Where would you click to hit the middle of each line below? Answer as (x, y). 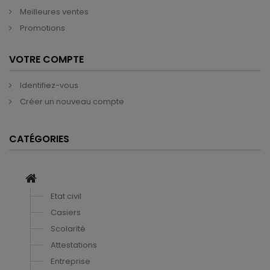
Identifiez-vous (48, 85)
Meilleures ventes (53, 12)
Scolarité (68, 229)
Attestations (74, 245)
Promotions (42, 28)
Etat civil (66, 196)
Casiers (66, 212)
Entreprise (71, 261)
